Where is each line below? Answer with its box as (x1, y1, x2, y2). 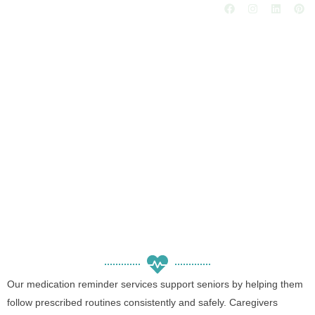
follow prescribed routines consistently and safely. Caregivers (7, 297, 278, 308)
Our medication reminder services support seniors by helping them (7, 278, 303, 290)
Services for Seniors (39, 105, 276, 133)
